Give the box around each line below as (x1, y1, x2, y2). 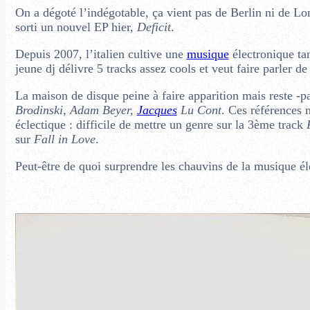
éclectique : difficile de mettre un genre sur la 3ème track (15, 117, 307, 131)
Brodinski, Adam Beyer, (15, 102, 137, 117)
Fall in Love (33, 131, 95, 146)
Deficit (136, 19, 171, 34)
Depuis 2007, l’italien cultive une (15, 46, 187, 61)
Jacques (136, 102, 177, 117)
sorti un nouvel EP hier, (15, 19, 137, 34)
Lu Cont (176, 102, 221, 117)
